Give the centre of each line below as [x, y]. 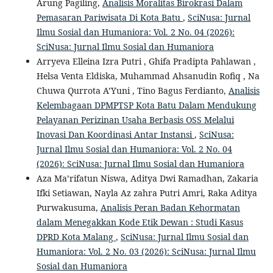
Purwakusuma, [68, 208]
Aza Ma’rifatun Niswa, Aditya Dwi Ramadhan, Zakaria [147, 179]
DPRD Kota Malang [76, 237]
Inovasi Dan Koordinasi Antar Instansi [115, 135]
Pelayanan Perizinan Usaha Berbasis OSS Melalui [135, 120]
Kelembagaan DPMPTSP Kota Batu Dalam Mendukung [146, 105]
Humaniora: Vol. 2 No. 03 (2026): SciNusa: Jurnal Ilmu [146, 252]
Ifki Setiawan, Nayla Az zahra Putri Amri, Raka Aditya [147, 193]
